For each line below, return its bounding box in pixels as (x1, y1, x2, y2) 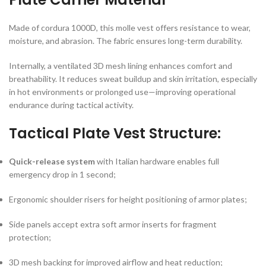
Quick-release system (9, 156, 95, 167)
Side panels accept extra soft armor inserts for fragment (9, 219, 217, 230)
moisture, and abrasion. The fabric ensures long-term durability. (9, 36, 242, 46)
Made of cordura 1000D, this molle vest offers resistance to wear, (9, 23, 251, 33)
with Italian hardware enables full (95, 156, 219, 167)
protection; (9, 232, 51, 243)
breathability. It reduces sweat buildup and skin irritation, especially (9, 74, 257, 84)
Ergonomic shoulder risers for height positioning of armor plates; (9, 194, 247, 205)
